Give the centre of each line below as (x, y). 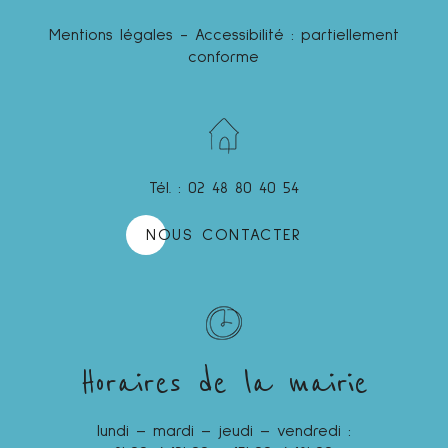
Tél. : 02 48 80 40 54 (223, 187)
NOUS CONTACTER (224, 234)
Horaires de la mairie (223, 383)
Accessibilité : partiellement (296, 34)
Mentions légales (110, 34)
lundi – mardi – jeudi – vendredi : (223, 430)
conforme (224, 56)
